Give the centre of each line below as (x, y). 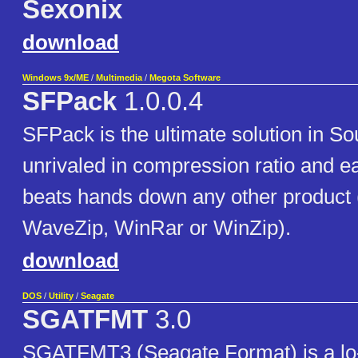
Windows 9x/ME (56, 78)
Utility (61, 296)
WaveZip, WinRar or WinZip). (157, 228)
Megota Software (185, 78)
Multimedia (119, 78)
